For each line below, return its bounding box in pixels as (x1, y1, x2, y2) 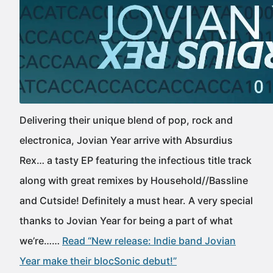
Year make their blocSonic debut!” (19, 255, 177, 267)
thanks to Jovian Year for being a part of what (19, 214, 233, 227)
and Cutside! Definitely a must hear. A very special (19, 194, 253, 207)
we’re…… (19, 235, 62, 247)
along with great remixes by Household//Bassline (19, 174, 248, 186)
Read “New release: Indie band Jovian (62, 235, 236, 247)
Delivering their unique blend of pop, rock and (19, 114, 233, 126)
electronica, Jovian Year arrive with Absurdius (19, 134, 233, 146)
